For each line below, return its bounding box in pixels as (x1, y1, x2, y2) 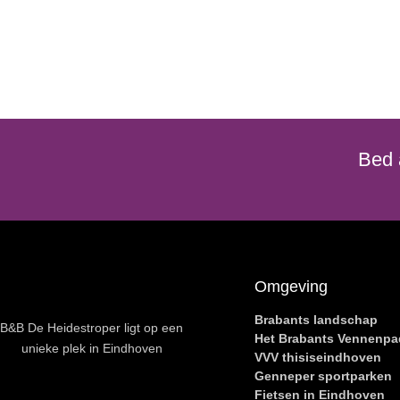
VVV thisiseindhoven (254, 350, 381, 365)
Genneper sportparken (254, 369, 392, 384)
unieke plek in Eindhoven (21, 341, 162, 356)
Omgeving (254, 278, 328, 296)
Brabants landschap (254, 312, 378, 328)
